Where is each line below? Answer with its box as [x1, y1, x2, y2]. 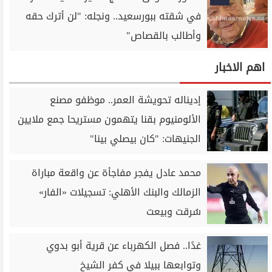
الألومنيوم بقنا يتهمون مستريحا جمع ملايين [18, 110, 202, 129]
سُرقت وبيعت [146, 202, 202, 221]
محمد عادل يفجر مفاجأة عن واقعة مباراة [32, 163, 202, 182]
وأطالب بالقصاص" [126, 26, 202, 45]
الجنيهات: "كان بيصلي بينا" [90, 129, 202, 148]
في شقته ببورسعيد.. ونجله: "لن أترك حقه [25, 7, 202, 25]
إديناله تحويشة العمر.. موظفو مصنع [50, 90, 202, 109]
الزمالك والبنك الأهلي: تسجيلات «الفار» [39, 183, 202, 202]
